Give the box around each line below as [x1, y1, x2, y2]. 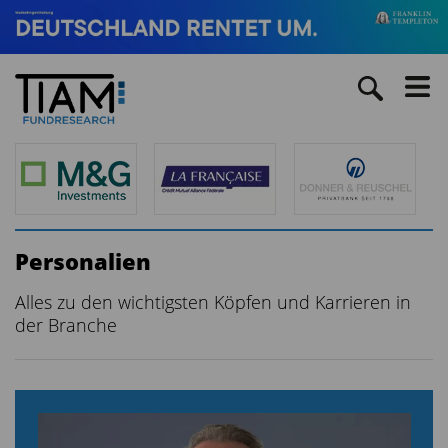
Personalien [15, 245, 151, 276]
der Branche [15, 312, 117, 337]
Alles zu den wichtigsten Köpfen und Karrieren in [15, 289, 411, 314]
